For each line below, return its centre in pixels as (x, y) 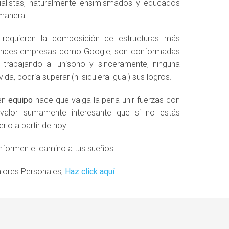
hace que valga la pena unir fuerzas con (106, 100)
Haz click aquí (90, 171)
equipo (21, 100)
